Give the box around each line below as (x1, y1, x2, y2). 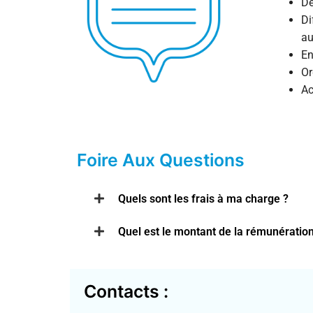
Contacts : (84, 281, 168, 303)
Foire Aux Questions (77, 150, 245, 171)
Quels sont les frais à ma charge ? (118, 191, 289, 205)
